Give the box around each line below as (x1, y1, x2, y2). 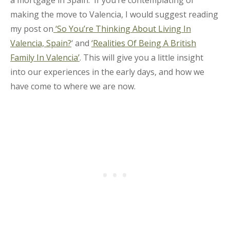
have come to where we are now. (10, 80, 136, 92)
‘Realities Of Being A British (91, 37, 196, 49)
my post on (10, 23, 53, 34)
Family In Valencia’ (10, 51, 80, 63)
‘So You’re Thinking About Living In (53, 23, 191, 34)
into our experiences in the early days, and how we (10, 66, 204, 78)
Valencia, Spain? (10, 37, 71, 49)
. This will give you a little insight (80, 51, 203, 63)
